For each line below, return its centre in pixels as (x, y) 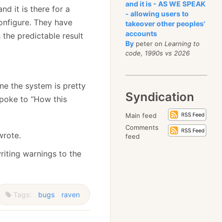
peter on (149, 44)
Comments (142, 127)
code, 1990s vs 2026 (158, 53)
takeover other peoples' (166, 24)
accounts (141, 33)
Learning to (182, 44)
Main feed (141, 115)
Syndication (160, 97)
